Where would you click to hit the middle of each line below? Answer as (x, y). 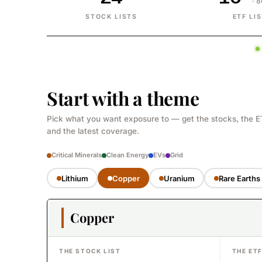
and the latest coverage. (93, 131)
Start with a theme (123, 98)
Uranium (179, 178)
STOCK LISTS (111, 17)
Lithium (75, 178)
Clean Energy (127, 155)
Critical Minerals (77, 155)
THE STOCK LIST (90, 251)
